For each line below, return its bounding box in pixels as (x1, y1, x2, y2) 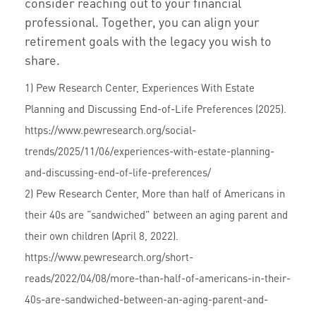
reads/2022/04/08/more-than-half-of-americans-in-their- (25, 271, 291, 285)
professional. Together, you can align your (25, 13, 260, 30)
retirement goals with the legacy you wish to (25, 32, 272, 49)
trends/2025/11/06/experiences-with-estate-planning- (25, 144, 274, 158)
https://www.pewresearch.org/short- (25, 250, 193, 264)
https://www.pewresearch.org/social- (25, 123, 196, 137)
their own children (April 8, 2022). (25, 229, 178, 243)
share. (25, 51, 60, 68)
